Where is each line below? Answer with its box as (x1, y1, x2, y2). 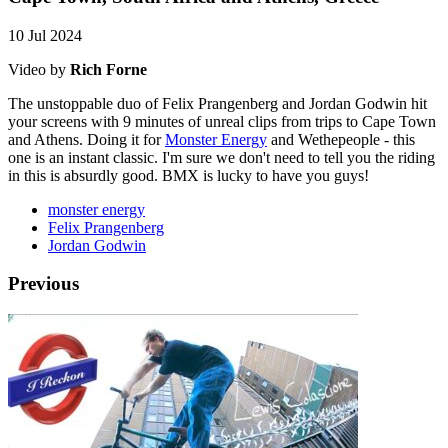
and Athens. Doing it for (8, 130, 165, 148)
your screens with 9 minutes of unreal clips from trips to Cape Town (8, 112, 436, 130)
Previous (8, 273, 79, 295)
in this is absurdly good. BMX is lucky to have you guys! (8, 166, 369, 184)
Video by (8, 60, 70, 78)
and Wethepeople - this (267, 130, 415, 148)
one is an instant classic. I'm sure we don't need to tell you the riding (8, 148, 435, 166)
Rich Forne (70, 60, 147, 78)
